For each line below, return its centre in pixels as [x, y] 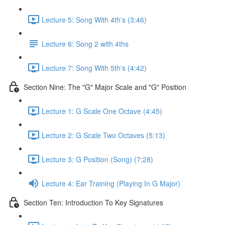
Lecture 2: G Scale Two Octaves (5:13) [103, 135]
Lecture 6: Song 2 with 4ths [85, 43]
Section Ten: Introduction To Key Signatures [93, 202]
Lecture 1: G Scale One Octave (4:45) [102, 111]
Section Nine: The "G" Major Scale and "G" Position [105, 87]
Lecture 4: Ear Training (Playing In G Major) [111, 183]
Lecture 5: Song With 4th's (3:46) [94, 19]
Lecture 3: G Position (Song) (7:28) [97, 159]
